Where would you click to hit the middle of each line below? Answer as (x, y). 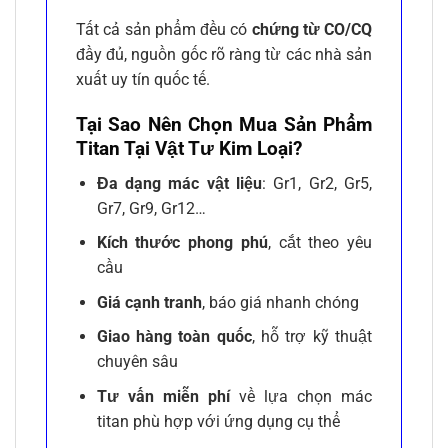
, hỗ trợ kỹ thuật (312, 337)
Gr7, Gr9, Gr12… (151, 208)
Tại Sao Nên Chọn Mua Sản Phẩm (224, 124)
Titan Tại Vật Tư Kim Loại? (189, 148)
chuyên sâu (137, 362)
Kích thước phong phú (182, 243)
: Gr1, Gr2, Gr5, (317, 183)
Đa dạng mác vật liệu (179, 183)
